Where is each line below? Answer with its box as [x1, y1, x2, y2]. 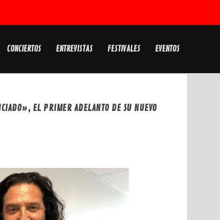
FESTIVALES [107, 44, 140, 54]
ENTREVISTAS [55, 44, 93, 54]
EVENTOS [155, 44, 180, 54]
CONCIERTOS [6, 44, 41, 54]
